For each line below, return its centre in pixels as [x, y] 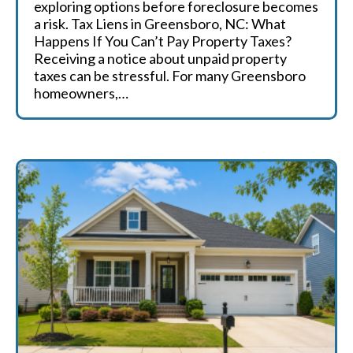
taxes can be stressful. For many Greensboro [170, 76]
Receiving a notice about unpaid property [160, 58]
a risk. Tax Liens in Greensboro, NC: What [160, 24]
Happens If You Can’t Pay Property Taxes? [163, 41]
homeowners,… [81, 93]
